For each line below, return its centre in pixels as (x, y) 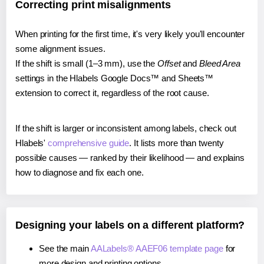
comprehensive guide (89, 143)
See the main (65, 248)
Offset (169, 63)
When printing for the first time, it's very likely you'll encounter (130, 34)
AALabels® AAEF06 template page (157, 248)
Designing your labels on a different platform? (130, 225)
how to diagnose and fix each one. (80, 172)
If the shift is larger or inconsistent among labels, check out (126, 128)
